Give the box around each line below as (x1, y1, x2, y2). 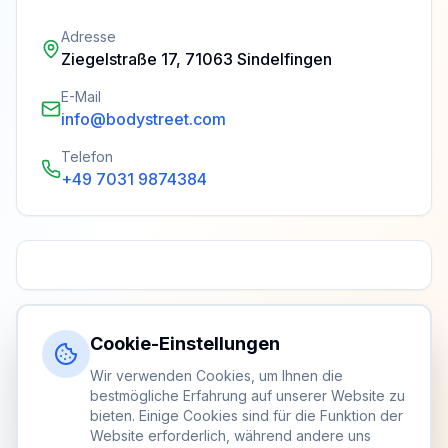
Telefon (61, 148, 113, 165)
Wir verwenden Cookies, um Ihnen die (90, 367, 343, 384)
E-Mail (61, 88, 101, 105)
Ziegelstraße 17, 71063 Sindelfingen (61, 49, 332, 69)
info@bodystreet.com (61, 109, 226, 129)
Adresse (61, 28, 116, 45)
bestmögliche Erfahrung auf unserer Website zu (90, 387, 405, 404)
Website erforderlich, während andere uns (90, 427, 371, 444)
